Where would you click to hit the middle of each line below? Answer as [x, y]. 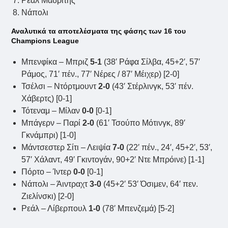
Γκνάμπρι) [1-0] [49, 135]
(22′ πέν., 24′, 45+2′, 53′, [168, 148]
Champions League [45, 41]
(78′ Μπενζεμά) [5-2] [137, 209]
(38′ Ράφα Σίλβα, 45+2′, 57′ [151, 62]
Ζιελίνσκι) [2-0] [48, 196]
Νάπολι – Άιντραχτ [56, 184]
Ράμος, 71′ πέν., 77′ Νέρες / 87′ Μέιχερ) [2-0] [101, 74]
